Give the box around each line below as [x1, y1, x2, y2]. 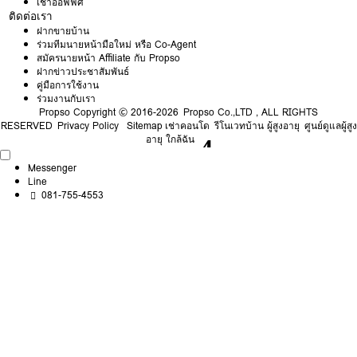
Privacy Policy [57, 118, 119, 134]
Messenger [28, 159, 76, 175]
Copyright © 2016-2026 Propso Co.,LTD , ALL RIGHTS [70, 104, 318, 120]
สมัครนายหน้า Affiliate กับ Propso [37, 50, 181, 66]
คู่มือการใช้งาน [37, 77, 100, 93]
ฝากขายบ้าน [37, 23, 90, 39]
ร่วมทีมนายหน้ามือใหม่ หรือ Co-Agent [37, 37, 197, 53]
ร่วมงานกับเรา [37, 91, 96, 107]
